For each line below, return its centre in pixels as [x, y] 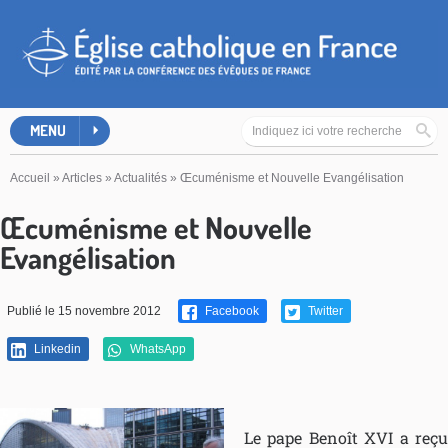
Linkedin [56, 349]
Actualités [140, 178]
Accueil [30, 178]
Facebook [230, 311]
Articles [82, 178]
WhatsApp [156, 349]
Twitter [324, 311]
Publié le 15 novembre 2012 [84, 311]
